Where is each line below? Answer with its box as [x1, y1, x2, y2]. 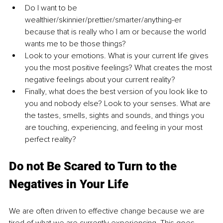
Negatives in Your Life [9, 177, 128, 192]
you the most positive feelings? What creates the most [25, 63, 214, 73]
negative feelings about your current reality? [25, 75, 175, 85]
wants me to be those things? [25, 39, 126, 49]
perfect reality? [25, 134, 76, 145]
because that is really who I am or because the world [25, 27, 208, 37]
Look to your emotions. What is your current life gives [25, 51, 211, 61]
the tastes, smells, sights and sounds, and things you [25, 111, 206, 121]
